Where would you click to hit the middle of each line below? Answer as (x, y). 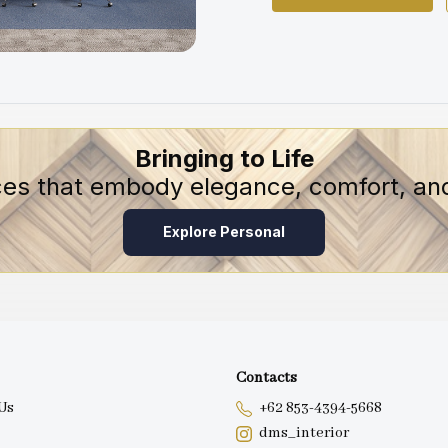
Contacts (266, 378)
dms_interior (304, 433)
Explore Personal (224, 232)
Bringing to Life (224, 158)
